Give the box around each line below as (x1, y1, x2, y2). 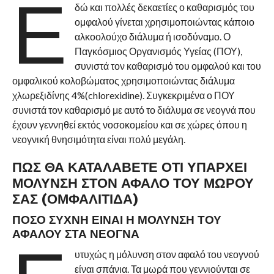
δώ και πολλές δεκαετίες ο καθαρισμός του (75, 1, 255, 13)
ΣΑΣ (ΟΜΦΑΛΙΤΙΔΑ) (12, 191, 138, 207)
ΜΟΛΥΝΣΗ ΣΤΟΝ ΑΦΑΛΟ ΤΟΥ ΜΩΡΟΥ (12, 175, 254, 191)
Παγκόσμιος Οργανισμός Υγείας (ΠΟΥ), (75, 45, 243, 57)
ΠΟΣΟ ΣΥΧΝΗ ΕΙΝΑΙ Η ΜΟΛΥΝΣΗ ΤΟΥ (12, 213, 221, 228)
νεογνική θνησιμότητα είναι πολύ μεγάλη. (12, 133, 185, 146)
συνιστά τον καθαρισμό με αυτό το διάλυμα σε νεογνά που (12, 104, 256, 116)
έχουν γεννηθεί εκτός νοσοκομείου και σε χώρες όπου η (12, 119, 247, 131)
